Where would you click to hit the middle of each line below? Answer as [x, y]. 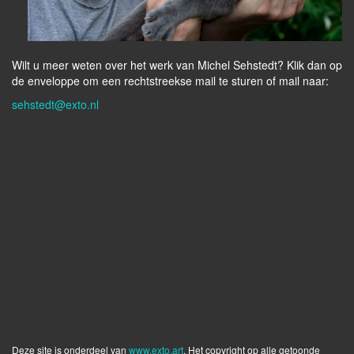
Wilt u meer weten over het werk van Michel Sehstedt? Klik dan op [177, 65]
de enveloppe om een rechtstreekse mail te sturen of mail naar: [173, 81]
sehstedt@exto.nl [55, 105]
